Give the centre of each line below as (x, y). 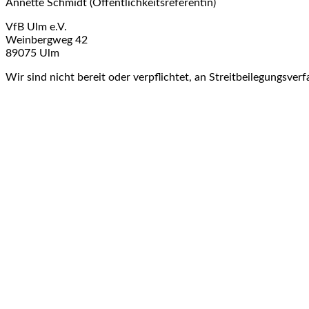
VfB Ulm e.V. (36, 27)
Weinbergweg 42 (47, 40)
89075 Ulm (32, 53)
